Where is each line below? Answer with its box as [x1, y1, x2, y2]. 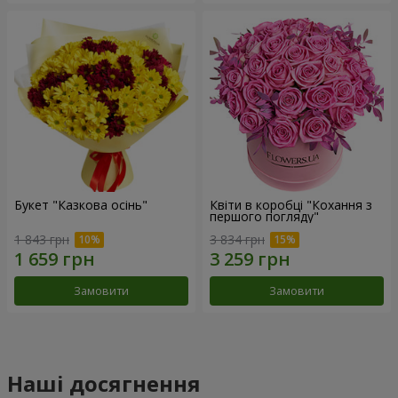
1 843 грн [14, 230, 69, 248]
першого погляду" [210, 208, 319, 226]
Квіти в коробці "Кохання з [210, 196, 372, 214]
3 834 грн [210, 230, 265, 248]
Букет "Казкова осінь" [14, 196, 147, 214]
